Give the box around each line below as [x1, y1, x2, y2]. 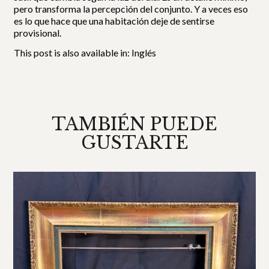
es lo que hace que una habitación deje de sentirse [14, 14, 215, 26]
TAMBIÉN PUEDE [52, 113, 217, 135]
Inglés [131, 47, 157, 59]
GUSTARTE [80, 131, 189, 154]
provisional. [14, 26, 62, 38]
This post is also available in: [14, 47, 132, 59]
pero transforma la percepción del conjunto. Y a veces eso [14, 2, 249, 14]
